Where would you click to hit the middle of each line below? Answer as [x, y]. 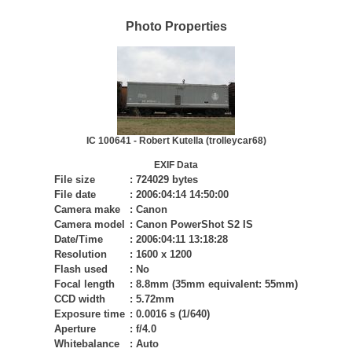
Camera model [90, 224]
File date [75, 194]
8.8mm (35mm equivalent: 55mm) [217, 284]
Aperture [75, 329]
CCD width [80, 299]
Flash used [81, 269]
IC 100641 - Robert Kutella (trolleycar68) [176, 141]
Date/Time [79, 239]
